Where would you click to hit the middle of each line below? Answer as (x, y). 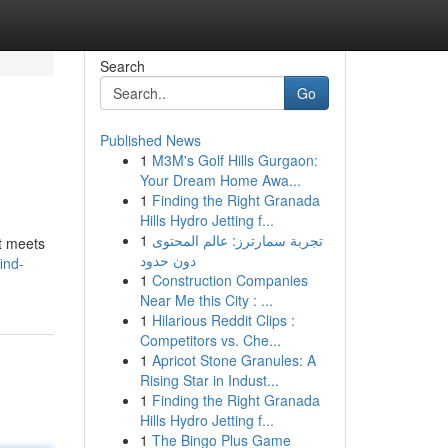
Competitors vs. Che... (210, 340)
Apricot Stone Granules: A (233, 360)
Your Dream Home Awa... (220, 180)
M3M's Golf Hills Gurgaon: (234, 160)
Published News (150, 140)
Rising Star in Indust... (209, 380)
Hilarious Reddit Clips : (223, 320)
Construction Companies (229, 280)
